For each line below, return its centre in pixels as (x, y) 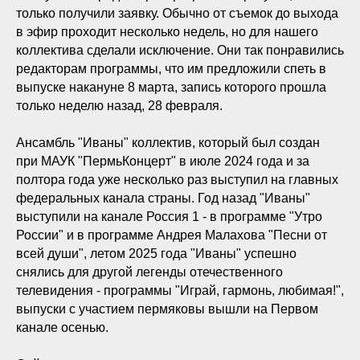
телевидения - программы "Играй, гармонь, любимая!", (180, 290)
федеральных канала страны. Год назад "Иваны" (163, 198)
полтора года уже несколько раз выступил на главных (177, 180)
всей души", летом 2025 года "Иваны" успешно (156, 254)
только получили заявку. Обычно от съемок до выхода (177, 13)
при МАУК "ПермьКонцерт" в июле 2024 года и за (163, 161)
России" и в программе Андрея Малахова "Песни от (172, 235)
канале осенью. (62, 327)
